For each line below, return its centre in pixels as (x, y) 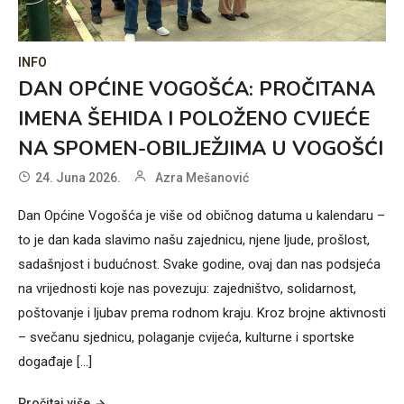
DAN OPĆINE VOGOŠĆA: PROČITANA (197, 89)
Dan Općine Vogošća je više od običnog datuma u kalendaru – (202, 215)
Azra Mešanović (202, 177)
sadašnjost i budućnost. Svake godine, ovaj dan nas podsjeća (199, 264)
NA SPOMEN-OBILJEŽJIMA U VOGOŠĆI (201, 148)
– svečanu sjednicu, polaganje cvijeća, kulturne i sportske (186, 337)
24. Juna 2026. (78, 177)
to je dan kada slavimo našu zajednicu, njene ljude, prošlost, (194, 239)
